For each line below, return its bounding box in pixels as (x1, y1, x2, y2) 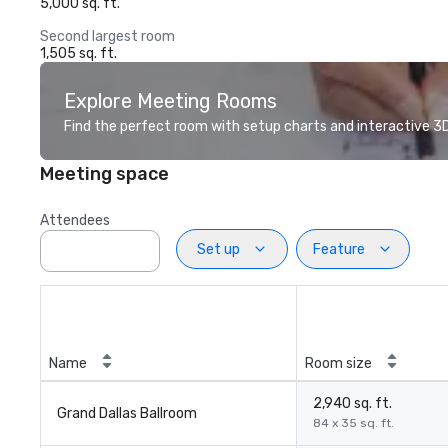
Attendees (40, 212, 110, 229)
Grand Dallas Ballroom (57, 405, 197, 422)
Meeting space (40, 163, 169, 185)
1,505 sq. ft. (40, 45, 117, 62)
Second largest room (40, 28, 175, 45)
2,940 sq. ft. (313, 395, 392, 412)
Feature (313, 240, 365, 258)
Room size (305, 355, 372, 372)
